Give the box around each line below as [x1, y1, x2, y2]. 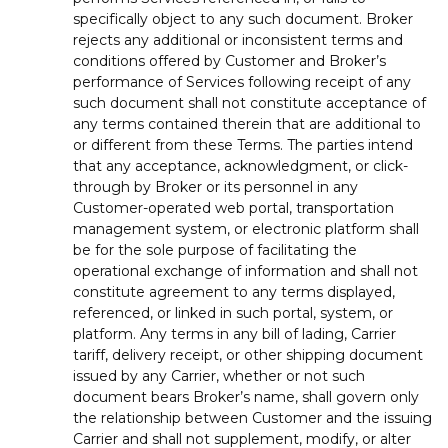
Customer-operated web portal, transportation [73, 198, 394, 217]
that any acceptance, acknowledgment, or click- [73, 156, 408, 175]
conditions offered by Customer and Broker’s [73, 51, 386, 70]
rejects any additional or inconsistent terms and [73, 30, 403, 49]
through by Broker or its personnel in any [73, 177, 358, 196]
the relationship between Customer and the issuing [73, 408, 432, 427]
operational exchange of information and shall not [73, 261, 418, 280]
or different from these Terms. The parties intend [73, 135, 413, 154]
